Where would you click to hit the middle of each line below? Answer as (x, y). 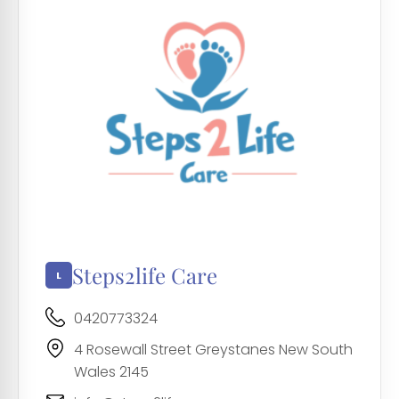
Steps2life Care (145, 276)
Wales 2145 (111, 372)
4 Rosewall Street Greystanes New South (213, 350)
